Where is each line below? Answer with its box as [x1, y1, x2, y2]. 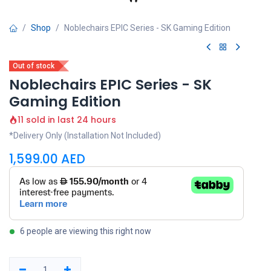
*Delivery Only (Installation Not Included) [9, 131, 161, 140]
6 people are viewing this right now [20, 226, 151, 236]
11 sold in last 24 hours [18, 114, 116, 126]
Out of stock [13, 62, 54, 70]
